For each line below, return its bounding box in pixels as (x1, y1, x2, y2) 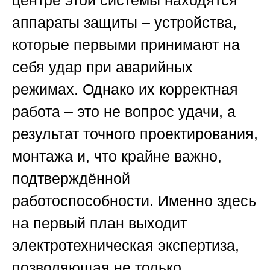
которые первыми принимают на (12, 36, 240, 54)
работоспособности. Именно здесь (12, 192, 256, 210)
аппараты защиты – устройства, (12, 14, 237, 31)
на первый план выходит (12, 215, 187, 232)
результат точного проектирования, (12, 125, 258, 143)
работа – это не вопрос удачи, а (12, 103, 236, 121)
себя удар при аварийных (12, 58, 193, 76)
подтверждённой (12, 170, 130, 187)
